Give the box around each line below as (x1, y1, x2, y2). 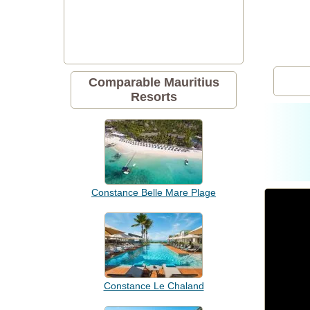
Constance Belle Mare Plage (91, 187, 216, 198)
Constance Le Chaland (103, 280, 204, 291)
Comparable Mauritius (88, 75, 219, 89)
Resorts (130, 90, 177, 104)
